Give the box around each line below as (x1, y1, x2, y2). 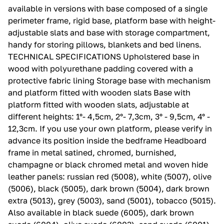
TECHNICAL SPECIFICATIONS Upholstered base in (8, 51, 199, 61)
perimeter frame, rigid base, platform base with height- (8, 15, 215, 25)
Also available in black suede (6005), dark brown (8, 207, 194, 217)
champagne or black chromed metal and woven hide (8, 159, 208, 169)
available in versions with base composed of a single (8, 3, 207, 13)
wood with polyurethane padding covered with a (8, 63, 193, 73)
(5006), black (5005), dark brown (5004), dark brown (8, 183, 209, 193)
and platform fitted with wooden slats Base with (8, 87, 190, 97)
